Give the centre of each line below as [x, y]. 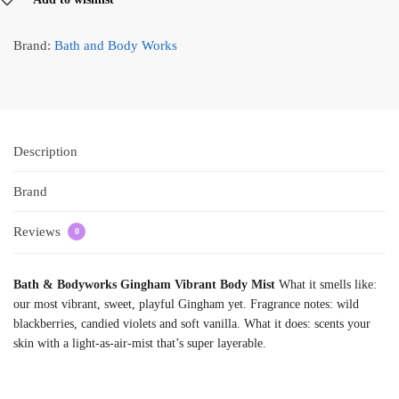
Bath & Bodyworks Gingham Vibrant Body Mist [144, 284]
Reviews [39, 232]
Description [45, 151]
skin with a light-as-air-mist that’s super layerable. [140, 343]
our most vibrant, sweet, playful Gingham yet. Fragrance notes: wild [186, 304]
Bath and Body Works [116, 46]
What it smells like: [326, 284]
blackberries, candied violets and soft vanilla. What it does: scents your [192, 323]
